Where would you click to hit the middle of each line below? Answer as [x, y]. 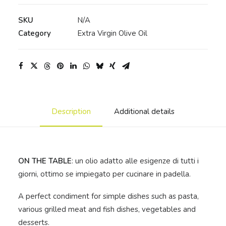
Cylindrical [35, 68]
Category [35, 33]
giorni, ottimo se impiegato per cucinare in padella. [104, 174]
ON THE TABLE [45, 161]
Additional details [144, 111]
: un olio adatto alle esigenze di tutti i [135, 161]
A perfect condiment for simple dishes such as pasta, [108, 196]
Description [71, 111]
